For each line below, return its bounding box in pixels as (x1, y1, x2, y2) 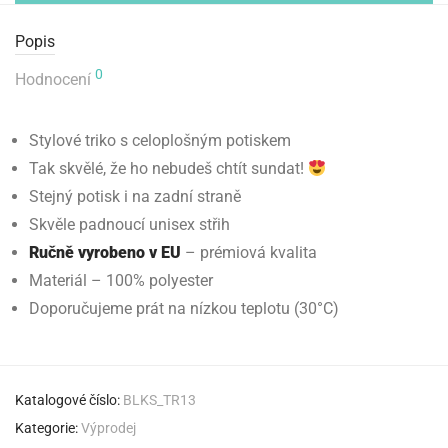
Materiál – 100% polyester (29, 271, 213, 290)
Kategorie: (15, 420, 81, 436)
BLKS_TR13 (123, 392, 196, 408)
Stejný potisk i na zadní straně (29, 187, 241, 206)
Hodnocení (15, 70, 95, 89)
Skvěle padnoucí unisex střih (29, 215, 230, 234)
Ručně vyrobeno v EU (29, 243, 181, 262)
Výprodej (81, 420, 136, 436)
